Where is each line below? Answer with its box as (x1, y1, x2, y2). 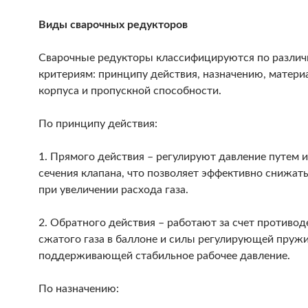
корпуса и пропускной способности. (38, 85, 221, 96)
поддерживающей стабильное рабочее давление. (38, 250, 290, 261)
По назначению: (38, 283, 119, 294)
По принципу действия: (38, 118, 157, 129)
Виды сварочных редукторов (38, 19, 188, 30)
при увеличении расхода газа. (38, 184, 188, 195)
